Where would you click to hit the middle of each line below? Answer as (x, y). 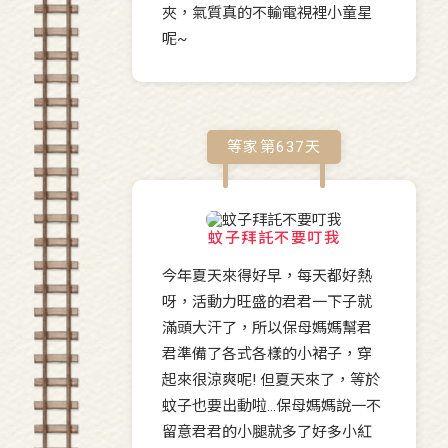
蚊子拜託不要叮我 (274, 238)
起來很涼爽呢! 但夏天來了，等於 (271, 380)
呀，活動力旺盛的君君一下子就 (267, 302)
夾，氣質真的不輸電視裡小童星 (267, 13)
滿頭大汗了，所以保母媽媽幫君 (267, 328)
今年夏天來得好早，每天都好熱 (267, 276)
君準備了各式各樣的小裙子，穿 (267, 354)
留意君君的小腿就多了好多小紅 (267, 432)
